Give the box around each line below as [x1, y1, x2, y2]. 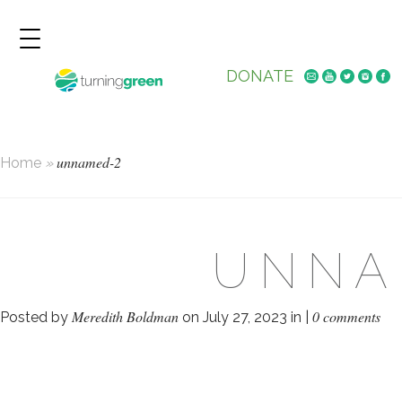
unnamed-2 [53, 153, 121, 171]
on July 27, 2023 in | [179, 308, 312, 326]
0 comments [312, 306, 380, 326]
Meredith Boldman [72, 306, 179, 326]
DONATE [225, 66, 293, 85]
